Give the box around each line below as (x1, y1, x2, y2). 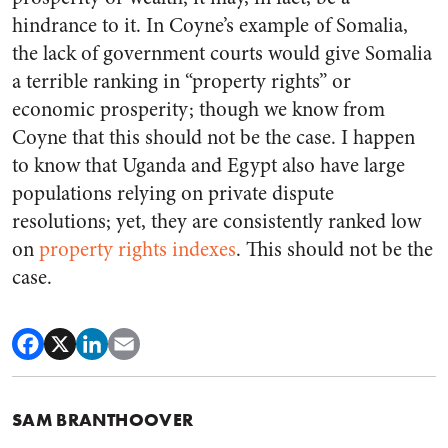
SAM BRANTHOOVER (12, 407, 194, 431)
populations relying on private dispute (12, 178, 334, 208)
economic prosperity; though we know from (12, 94, 385, 124)
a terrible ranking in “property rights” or (12, 66, 351, 96)
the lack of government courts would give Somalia (12, 38, 432, 68)
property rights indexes (39, 234, 236, 264)
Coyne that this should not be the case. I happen (12, 122, 415, 152)
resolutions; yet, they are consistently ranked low (12, 206, 421, 236)
